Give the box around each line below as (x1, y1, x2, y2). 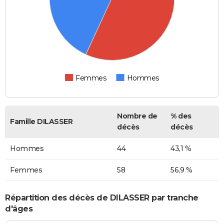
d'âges (5, 203, 32, 213)
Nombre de (117, 111, 157, 121)
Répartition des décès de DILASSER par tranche (5, 192, 198, 202)
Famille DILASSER (10, 117, 72, 126)
